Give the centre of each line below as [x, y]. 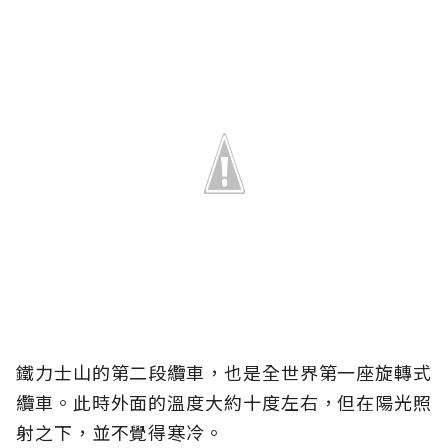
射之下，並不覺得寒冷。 [120, 432]
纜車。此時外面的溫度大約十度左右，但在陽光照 [224, 402]
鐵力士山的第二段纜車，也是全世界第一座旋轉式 [224, 372]
